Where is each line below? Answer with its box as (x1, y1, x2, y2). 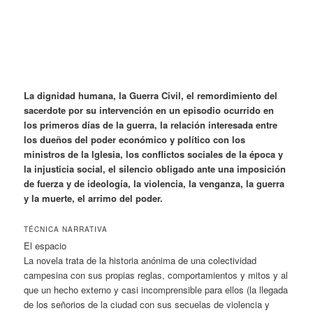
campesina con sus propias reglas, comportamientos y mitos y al (24, 268, 289, 282)
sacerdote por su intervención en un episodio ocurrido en (24, 103, 275, 117)
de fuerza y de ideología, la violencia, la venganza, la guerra (24, 177, 285, 191)
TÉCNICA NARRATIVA (24, 224, 108, 235)
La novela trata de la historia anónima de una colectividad (24, 254, 257, 268)
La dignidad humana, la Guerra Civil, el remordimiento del (24, 89, 278, 103)
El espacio (24, 239, 67, 253)
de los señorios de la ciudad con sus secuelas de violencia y (24, 298, 270, 312)
